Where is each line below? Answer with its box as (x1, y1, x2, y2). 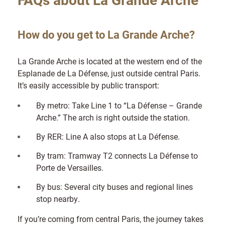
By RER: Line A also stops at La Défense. (36, 131, 182, 142)
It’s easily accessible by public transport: (18, 79, 161, 90)
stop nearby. (36, 193, 82, 204)
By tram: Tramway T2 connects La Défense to (36, 150, 198, 161)
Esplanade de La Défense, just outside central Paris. (18, 67, 200, 78)
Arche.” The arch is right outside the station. (36, 111, 192, 123)
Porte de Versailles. (36, 162, 105, 173)
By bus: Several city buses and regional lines (36, 181, 193, 192)
